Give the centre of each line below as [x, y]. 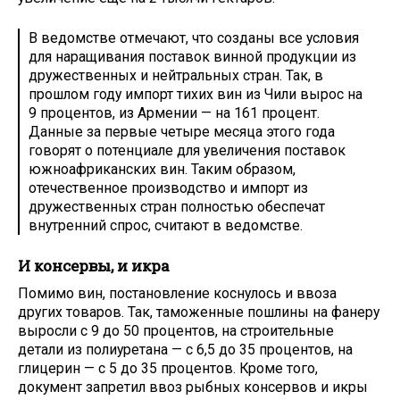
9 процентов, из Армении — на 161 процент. [174, 113]
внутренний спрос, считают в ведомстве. [166, 226]
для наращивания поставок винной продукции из [192, 57]
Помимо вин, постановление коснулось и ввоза [177, 293]
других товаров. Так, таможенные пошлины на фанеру [199, 312]
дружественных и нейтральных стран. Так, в [176, 76]
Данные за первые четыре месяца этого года [182, 132]
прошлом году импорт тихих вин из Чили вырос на [196, 95]
